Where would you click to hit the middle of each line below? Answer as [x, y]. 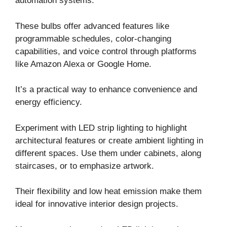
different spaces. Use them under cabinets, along [108, 153]
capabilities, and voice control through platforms [106, 51]
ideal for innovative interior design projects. [97, 204]
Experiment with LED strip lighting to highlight [101, 128]
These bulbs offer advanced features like [92, 26]
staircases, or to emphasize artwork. [85, 166]
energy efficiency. [49, 102]
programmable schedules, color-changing [93, 39]
